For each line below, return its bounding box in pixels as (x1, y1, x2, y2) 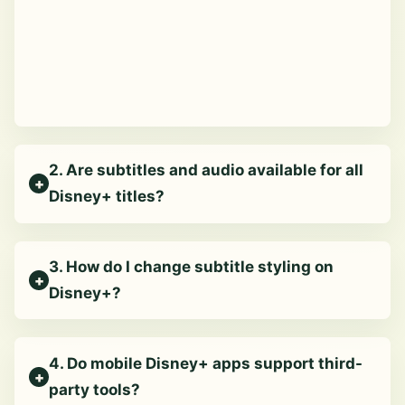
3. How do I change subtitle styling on (49, 258, 334, 277)
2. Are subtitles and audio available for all (49, 161, 364, 180)
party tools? (49, 380, 141, 399)
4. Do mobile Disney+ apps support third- (49, 353, 363, 372)
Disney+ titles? (49, 187, 165, 206)
